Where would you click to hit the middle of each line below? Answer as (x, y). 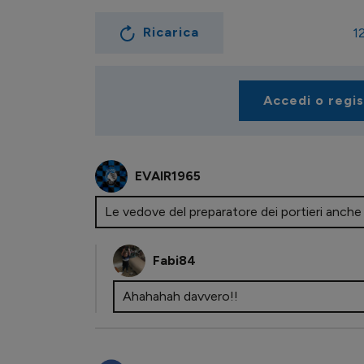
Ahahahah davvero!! (182, 297)
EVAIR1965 (168, 176)
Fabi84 (174, 261)
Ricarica (171, 32)
